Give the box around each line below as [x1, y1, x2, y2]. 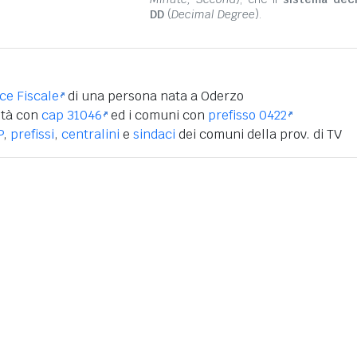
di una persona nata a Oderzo [65, 87, 244, 104]
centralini [61, 125, 120, 143]
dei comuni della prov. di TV [175, 125, 342, 143]
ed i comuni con [108, 106, 208, 124]
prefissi [10, 125, 54, 143]
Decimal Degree [171, 6, 255, 22]
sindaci [133, 125, 175, 143]
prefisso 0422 [208, 106, 287, 124]
